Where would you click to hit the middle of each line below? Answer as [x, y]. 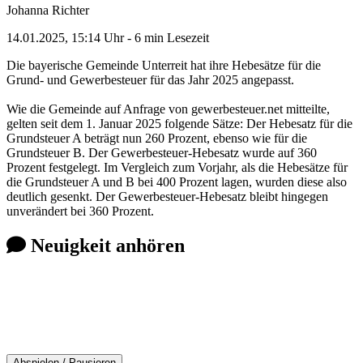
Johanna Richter [48, 10]
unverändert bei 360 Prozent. [80, 211]
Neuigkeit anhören [105, 245]
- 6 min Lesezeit [167, 37]
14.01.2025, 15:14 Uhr [65, 37]
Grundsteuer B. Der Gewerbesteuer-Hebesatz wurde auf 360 [162, 152]
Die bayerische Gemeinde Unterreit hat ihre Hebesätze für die [164, 65]
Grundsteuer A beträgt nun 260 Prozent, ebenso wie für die [157, 138]
